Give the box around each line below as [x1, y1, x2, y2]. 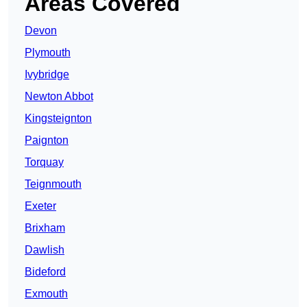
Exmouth [25, 288, 68, 300]
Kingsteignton [25, 112, 92, 125]
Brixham [25, 222, 65, 234]
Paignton [25, 134, 69, 147]
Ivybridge [25, 69, 69, 81]
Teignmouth [25, 178, 82, 191]
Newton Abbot [25, 90, 93, 103]
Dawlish [25, 244, 64, 256]
